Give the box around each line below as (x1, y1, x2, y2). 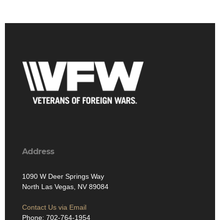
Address (22, 147, 54, 157)
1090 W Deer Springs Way (22, 172, 104, 181)
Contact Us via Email (22, 203, 86, 212)
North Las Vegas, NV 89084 (22, 183, 109, 191)
